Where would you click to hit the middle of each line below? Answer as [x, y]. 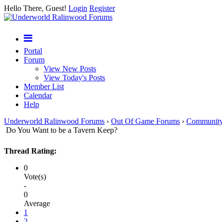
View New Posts [70, 69]
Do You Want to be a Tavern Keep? [62, 130]
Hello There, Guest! [36, 8]
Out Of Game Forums [145, 121]
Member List [44, 86]
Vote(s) [35, 177]
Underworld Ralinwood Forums [54, 121]
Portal [33, 51]
